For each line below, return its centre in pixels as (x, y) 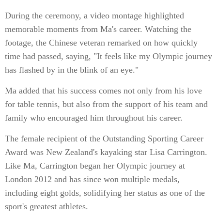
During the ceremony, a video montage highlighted (94, 15)
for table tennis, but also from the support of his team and (106, 104)
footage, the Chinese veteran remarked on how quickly (101, 43)
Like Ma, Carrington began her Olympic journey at (95, 166)
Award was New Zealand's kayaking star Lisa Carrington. (106, 152)
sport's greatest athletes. (46, 206)
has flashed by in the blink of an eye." (72, 70)
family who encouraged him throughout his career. (94, 118)
